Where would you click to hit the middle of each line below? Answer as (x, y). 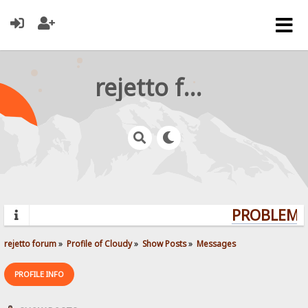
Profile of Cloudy (100, 243)
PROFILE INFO (40, 274)
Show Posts (165, 243)
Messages (217, 243)
